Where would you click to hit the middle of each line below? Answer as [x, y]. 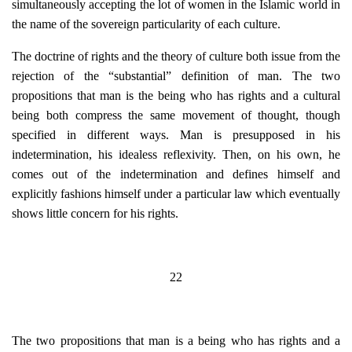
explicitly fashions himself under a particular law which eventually [176, 194]
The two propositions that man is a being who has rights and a [176, 341]
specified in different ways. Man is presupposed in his [176, 135]
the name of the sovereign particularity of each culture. [146, 24]
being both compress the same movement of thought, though [176, 115]
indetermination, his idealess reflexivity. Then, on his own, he [176, 154]
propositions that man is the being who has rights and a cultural [176, 95]
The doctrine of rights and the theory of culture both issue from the [176, 56]
